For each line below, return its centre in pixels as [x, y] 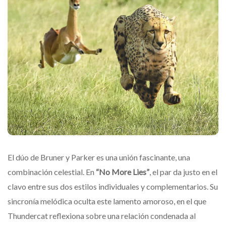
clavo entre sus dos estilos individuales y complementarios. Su [113, 187]
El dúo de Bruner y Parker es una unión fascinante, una [99, 157]
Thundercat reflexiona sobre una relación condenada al [102, 216]
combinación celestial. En [52, 172]
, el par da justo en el [183, 172]
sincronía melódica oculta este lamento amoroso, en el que [107, 201]
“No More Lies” [123, 172]
